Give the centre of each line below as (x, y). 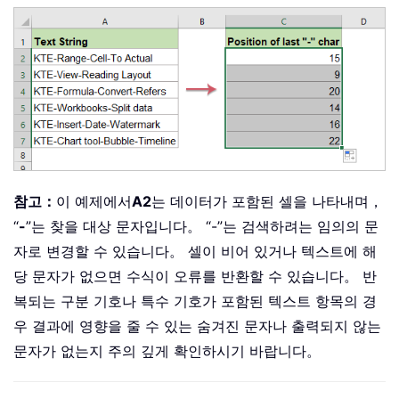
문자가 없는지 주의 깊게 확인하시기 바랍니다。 (167, 350)
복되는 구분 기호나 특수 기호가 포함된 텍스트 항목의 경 (195, 301)
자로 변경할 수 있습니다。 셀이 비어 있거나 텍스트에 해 (195, 251)
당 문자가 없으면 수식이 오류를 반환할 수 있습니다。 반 (195, 276)
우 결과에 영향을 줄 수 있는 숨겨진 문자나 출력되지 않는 (197, 326)
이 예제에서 (94, 201)
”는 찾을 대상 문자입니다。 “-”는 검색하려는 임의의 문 (202, 226)
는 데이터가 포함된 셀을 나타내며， (267, 201)
